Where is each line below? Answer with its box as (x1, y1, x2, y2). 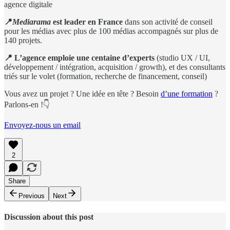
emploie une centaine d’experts (48, 53, 155, 63)
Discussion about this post (4, 212, 93, 221)
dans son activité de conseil (123, 17, 213, 27)
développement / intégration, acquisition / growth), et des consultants (4, 63, 225, 72)
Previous (18, 192, 45, 200)
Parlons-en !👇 (4, 100, 50, 109)
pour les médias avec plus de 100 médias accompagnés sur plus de (4, 27, 218, 36)
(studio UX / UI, (155, 53, 210, 63)
